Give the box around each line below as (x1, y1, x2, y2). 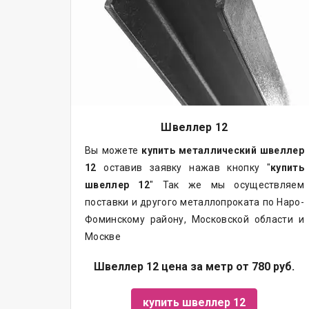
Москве (85, 230, 121, 242)
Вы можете (85, 144, 142, 156)
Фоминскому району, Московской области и (85, 213, 304, 225)
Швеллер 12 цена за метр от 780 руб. (94, 259, 295, 273)
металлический (179, 144, 260, 156)
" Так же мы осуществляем (149, 179, 304, 190)
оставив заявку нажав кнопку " (96, 161, 271, 173)
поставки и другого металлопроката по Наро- (85, 196, 304, 208)
